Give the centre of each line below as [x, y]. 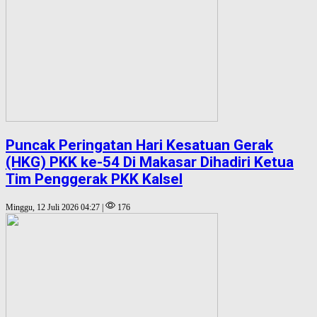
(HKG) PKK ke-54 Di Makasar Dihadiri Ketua [150, 162]
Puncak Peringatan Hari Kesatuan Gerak [139, 145]
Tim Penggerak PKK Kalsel [94, 179]
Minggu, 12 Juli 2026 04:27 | [56, 207]
